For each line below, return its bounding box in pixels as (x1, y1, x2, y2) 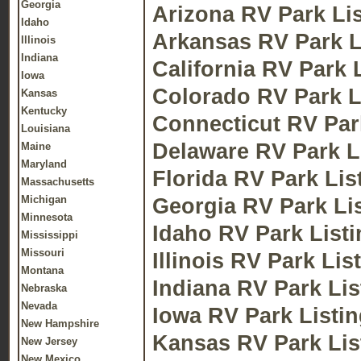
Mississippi (21, 229, 78, 241)
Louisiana (21, 122, 70, 135)
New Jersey (21, 335, 77, 347)
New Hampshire (21, 317, 99, 330)
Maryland (21, 158, 67, 170)
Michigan (21, 193, 67, 205)
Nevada (21, 300, 57, 312)
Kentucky (21, 105, 67, 117)
